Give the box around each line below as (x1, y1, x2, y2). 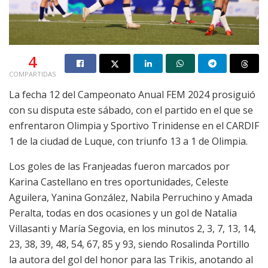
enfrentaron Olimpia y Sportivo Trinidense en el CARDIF (9, 118, 259, 132)
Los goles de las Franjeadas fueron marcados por (9, 159, 230, 173)
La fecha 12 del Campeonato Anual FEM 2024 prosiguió (9, 87, 255, 101)
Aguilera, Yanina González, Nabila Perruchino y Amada (9, 190, 252, 204)
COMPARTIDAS (9, 69, 56, 78)
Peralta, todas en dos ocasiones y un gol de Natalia (9, 206, 237, 220)
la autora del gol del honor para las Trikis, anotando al (9, 252, 253, 266)
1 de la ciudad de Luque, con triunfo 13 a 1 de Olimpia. (9, 134, 248, 148)
